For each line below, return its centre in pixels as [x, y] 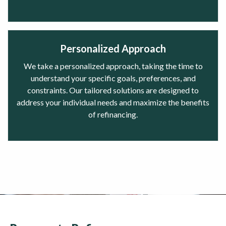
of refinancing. [113, 114]
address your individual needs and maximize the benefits [113, 102]
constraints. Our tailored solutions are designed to [113, 90]
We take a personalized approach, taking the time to [113, 66]
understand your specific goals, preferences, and [113, 78]
